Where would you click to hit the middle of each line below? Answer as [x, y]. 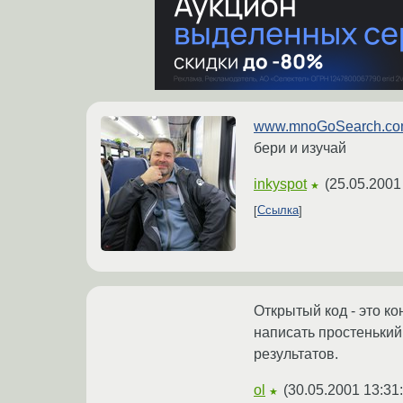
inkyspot [280, 184]
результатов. [296, 354]
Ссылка [278, 210]
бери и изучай [300, 148]
